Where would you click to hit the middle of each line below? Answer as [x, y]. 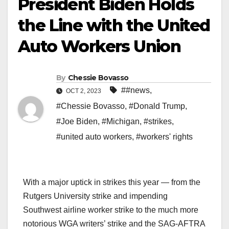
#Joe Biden [77, 122]
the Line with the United [114, 25]
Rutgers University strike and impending [95, 196]
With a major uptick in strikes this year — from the [112, 182]
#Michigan [121, 122]
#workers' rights [164, 137]
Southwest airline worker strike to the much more [111, 210]
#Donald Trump [157, 106]
